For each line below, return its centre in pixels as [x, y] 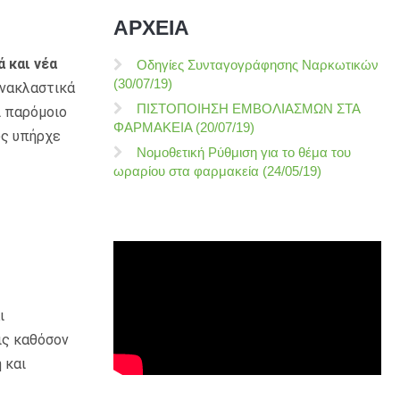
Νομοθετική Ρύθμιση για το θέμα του [244, 152]
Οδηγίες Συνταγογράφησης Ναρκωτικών [258, 65]
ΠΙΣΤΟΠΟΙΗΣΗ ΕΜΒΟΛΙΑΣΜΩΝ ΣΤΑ [248, 108]
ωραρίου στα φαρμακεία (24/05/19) [217, 171]
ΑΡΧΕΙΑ [151, 28]
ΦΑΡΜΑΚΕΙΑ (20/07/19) [184, 127]
